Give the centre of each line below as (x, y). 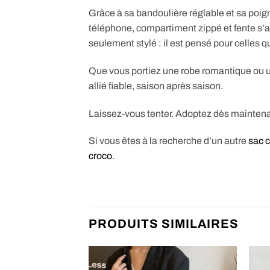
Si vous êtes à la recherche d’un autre (168, 141)
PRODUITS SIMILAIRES (164, 224)
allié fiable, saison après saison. (156, 86)
